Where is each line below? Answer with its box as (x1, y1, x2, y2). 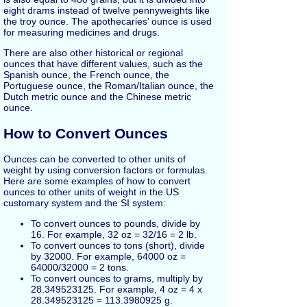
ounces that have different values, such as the (3, 58, 203, 70)
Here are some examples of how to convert (3, 175, 191, 187)
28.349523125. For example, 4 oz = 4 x (31, 284, 202, 295)
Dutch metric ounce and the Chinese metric (3, 91, 191, 103)
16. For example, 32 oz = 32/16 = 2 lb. (31, 229, 197, 241)
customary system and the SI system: (3, 197, 166, 209)
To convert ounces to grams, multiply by (31, 273, 203, 284)
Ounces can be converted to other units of (3, 153, 186, 165)
